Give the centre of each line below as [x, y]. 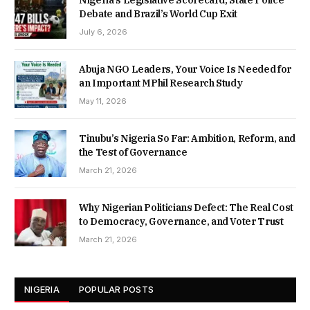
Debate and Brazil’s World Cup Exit [158, 13]
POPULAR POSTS [116, 290]
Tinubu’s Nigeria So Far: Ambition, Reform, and [187, 139]
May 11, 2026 [103, 101]
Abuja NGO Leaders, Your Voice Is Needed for [185, 69]
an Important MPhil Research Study [161, 83]
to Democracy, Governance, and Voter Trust [181, 222]
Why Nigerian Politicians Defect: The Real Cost [186, 208]
